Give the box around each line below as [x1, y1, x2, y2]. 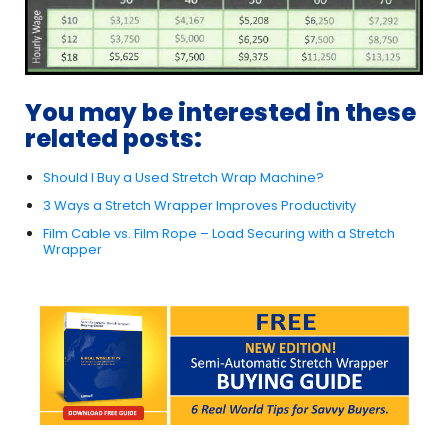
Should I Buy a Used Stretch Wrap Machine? [43, 168, 324, 188]
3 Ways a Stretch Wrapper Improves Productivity [43, 196, 356, 216]
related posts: [25, 122, 202, 156]
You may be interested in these [25, 96, 416, 130]
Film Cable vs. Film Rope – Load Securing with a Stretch [43, 224, 395, 244]
